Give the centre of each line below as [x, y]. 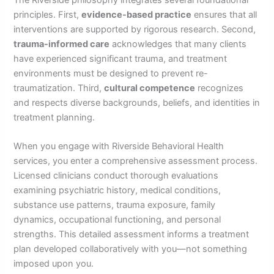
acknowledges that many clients [178, 44]
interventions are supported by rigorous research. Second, [135, 29]
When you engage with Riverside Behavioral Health [119, 146]
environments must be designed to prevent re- [111, 73]
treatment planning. [54, 117]
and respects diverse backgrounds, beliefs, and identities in [137, 102]
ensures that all [224, 14]
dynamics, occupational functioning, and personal [117, 220]
